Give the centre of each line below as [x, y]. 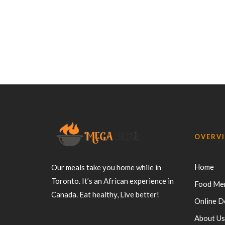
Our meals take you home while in [106, 167]
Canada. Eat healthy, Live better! [105, 195]
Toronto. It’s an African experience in [113, 181]
